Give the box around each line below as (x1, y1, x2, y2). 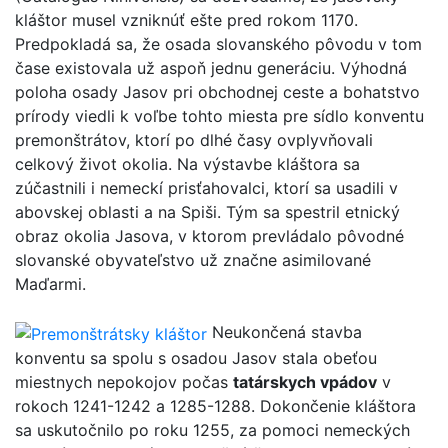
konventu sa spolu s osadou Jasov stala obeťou (15, 347, 377, 368)
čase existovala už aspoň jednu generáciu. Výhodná (15, 58, 407, 79)
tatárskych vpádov (233, 371, 377, 392)
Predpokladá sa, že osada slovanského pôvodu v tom (15, 34, 422, 55)
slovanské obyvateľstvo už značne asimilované (15, 250, 371, 271)
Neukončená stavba (207, 322, 362, 343)
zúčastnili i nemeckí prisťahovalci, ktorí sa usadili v (15, 178, 398, 199)
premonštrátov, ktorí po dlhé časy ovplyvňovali (15, 130, 373, 151)
